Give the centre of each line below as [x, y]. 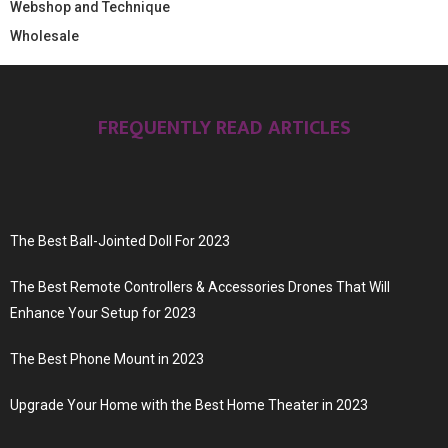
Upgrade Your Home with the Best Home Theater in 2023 [189, 404]
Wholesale [44, 35]
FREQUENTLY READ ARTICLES [224, 127]
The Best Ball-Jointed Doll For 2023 [120, 240]
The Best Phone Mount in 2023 [107, 358]
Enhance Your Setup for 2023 [103, 312]
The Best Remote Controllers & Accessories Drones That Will [200, 286]
